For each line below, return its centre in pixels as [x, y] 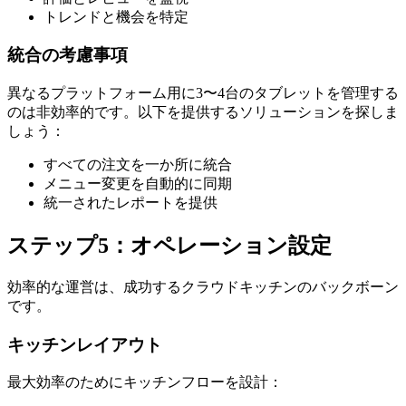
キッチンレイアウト [85, 344]
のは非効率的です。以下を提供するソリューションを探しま [203, 112]
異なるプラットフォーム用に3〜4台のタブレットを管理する [203, 93]
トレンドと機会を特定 [116, 16]
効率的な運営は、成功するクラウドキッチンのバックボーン [203, 287]
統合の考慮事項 [68, 55]
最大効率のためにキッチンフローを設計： [145, 382]
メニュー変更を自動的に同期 [138, 184]
